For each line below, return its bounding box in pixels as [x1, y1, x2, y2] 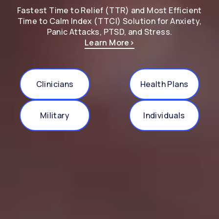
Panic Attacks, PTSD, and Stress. [46, 26, 173, 38]
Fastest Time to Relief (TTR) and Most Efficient [17, 5, 202, 16]
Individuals [143, 109, 185, 121]
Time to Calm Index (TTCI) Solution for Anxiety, [17, 16, 202, 27]
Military [40, 109, 70, 121]
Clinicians [36, 78, 74, 89]
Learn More [84, 37, 130, 48]
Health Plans [140, 78, 189, 89]
